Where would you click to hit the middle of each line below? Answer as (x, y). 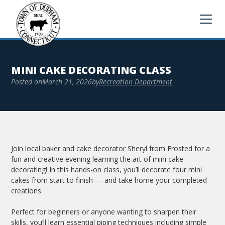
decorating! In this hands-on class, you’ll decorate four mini (107, 170)
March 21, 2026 (67, 82)
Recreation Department (136, 82)
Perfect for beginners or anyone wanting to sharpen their (104, 212)
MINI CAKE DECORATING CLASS (91, 70)
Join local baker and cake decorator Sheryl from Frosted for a (111, 148)
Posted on (27, 82)
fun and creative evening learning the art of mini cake (97, 159)
